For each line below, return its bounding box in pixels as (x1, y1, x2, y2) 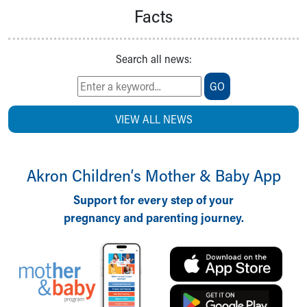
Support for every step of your (73, 191, 234, 208)
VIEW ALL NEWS (114, 112, 193, 126)
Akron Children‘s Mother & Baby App (26, 164, 281, 186)
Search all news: (115, 51, 192, 66)
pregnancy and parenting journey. (63, 209, 244, 225)
